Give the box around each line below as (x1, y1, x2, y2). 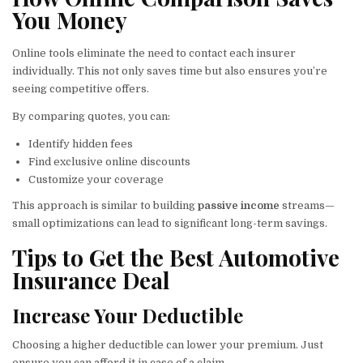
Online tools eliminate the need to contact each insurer (12, 47, 296, 60)
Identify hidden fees (28, 138, 133, 151)
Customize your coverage (28, 173, 164, 186)
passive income (198, 199, 280, 212)
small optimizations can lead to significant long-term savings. (12, 217, 327, 230)
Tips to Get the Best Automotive (12, 242, 340, 273)
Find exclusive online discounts (28, 156, 190, 169)
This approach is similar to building (12, 199, 198, 212)
